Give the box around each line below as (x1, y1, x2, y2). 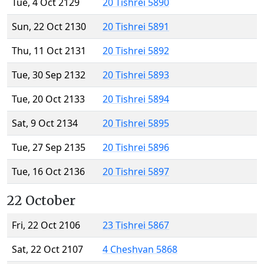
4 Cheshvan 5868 (103, 243, 177, 256)
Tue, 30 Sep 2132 (12, 68, 85, 82)
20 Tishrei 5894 (103, 93, 169, 106)
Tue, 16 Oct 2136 (12, 165, 85, 179)
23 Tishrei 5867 (103, 219, 169, 232)
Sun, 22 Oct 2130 (12, 20, 86, 34)
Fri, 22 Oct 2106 (12, 219, 80, 232)
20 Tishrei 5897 (103, 165, 169, 179)
